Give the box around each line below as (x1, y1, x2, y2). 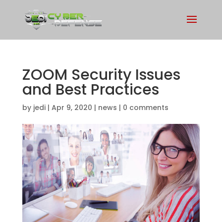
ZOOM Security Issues (22, 64, 180, 85)
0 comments (122, 103, 168, 112)
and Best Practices (22, 79, 159, 100)
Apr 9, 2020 (51, 103, 92, 112)
